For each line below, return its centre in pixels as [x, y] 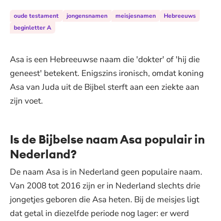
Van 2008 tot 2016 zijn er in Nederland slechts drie [105, 186]
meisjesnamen [136, 16]
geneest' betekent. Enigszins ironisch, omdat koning [107, 73]
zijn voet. [27, 101]
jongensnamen [87, 16]
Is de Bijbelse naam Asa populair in [107, 139]
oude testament [36, 16]
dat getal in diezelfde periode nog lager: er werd [99, 213]
